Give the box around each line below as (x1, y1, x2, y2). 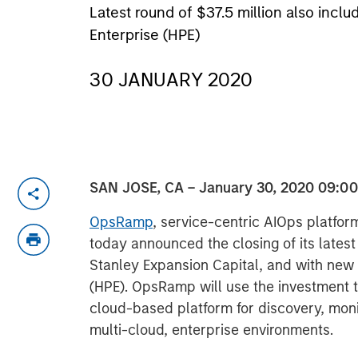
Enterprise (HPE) (89, 26, 200, 44)
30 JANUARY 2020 (89, 68, 253, 91)
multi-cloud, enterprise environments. (89, 321, 333, 339)
